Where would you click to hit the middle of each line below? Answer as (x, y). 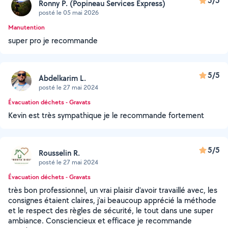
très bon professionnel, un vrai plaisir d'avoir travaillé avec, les (113, 190)
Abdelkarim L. (62, 78)
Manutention (26, 27)
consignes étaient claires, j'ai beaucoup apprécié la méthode (112, 200)
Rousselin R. (59, 153)
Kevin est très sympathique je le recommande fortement (106, 115)
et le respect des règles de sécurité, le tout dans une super (111, 210)
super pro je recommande (53, 40)
